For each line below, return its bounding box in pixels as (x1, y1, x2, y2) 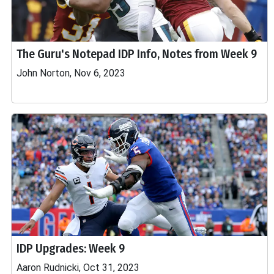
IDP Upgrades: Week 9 (17, 241, 125, 256)
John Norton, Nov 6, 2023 (17, 67, 125, 79)
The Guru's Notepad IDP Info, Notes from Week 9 (17, 46, 257, 61)
